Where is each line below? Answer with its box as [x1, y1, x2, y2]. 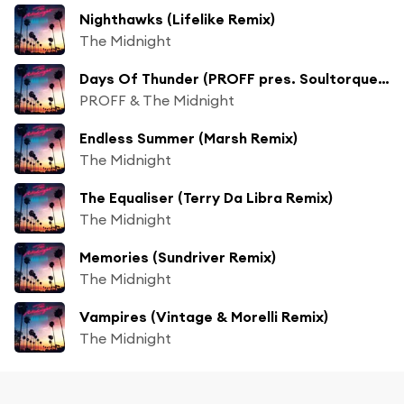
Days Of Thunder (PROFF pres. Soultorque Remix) [378, 69, 390, 87]
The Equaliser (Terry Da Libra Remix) [79, 188, 333, 207]
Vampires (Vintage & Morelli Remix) [79, 307, 328, 326]
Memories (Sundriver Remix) [79, 247, 276, 266]
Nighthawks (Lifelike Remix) [79, 9, 275, 28]
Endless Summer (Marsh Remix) [79, 128, 298, 147]
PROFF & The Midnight [79, 90, 234, 109]
